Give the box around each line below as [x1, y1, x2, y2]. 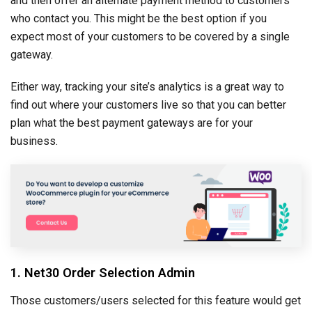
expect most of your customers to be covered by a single [10, 29, 290, 43]
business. [10, 134, 58, 148]
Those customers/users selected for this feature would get [10, 293, 301, 307]
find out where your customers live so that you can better [10, 97, 286, 111]
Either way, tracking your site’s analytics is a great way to [10, 79, 284, 93]
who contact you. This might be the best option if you [10, 11, 267, 25]
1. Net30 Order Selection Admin [10, 265, 195, 280]
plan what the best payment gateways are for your [10, 116, 253, 130]
